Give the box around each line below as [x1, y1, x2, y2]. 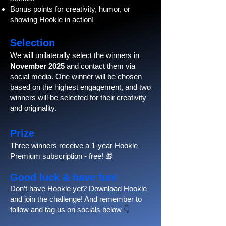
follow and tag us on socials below [10, 205, 122, 214]
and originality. [10, 104, 56, 112]
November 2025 [10, 62, 65, 70]
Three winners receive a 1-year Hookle [10, 141, 138, 150]
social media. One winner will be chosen [10, 72, 142, 81]
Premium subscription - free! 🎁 [10, 152, 113, 160]
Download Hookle [89, 184, 147, 193]
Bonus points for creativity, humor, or [10, 5, 130, 13]
